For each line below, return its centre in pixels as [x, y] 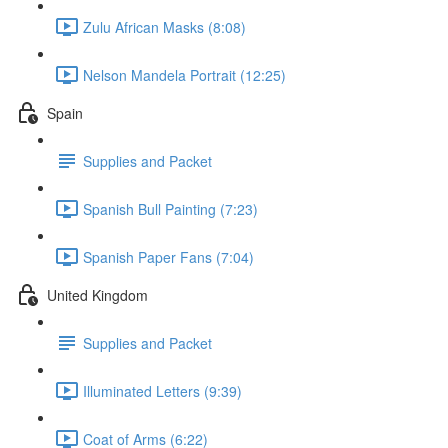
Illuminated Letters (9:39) [162, 390]
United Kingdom [97, 294]
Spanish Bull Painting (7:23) [170, 208]
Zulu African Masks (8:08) [164, 26]
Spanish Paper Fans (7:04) [168, 256]
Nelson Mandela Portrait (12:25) [184, 74]
